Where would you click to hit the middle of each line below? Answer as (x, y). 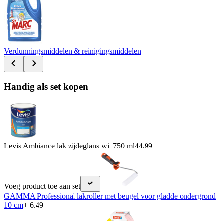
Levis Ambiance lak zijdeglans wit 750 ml (69, 146)
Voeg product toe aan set (42, 186)
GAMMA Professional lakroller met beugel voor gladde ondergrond (110, 196)
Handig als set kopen (46, 86)
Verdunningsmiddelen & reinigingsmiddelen (73, 51)
